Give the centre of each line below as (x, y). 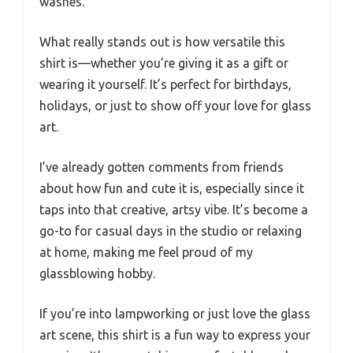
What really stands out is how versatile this (162, 42)
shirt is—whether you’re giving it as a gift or (164, 63)
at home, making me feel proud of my (146, 252)
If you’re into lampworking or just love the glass (175, 314)
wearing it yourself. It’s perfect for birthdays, (165, 84)
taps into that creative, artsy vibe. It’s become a (174, 210)
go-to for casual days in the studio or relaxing (171, 231)
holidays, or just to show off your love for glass (175, 106)
